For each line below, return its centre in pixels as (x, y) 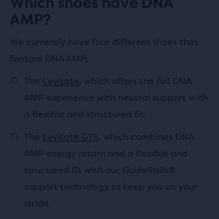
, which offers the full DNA (135, 81)
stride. (38, 203)
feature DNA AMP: (49, 59)
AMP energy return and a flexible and (106, 153)
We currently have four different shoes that (104, 42)
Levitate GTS (70, 137)
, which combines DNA (146, 137)
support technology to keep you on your (111, 187)
